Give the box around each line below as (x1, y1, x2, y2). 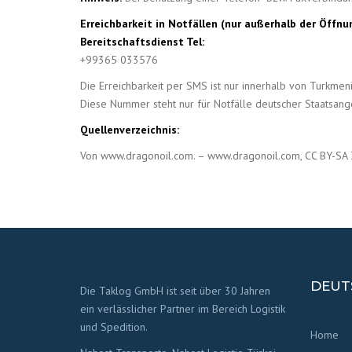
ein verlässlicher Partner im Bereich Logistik (80, 302, 285, 316)
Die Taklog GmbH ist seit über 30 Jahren (80, 284, 270, 298)
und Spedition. (80, 320, 148, 334)
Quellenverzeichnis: (80, 123, 179, 137)
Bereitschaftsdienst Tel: (80, 35, 204, 49)
